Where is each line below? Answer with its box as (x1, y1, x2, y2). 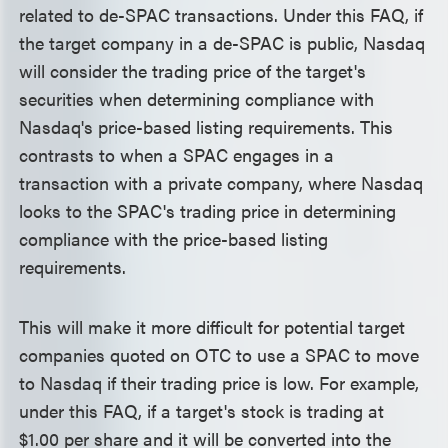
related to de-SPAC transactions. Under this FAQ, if (19, 2, 424, 27)
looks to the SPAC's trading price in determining (19, 198, 397, 223)
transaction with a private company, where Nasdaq (19, 170, 424, 195)
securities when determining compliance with (19, 86, 375, 111)
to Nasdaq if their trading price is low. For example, (19, 370, 420, 395)
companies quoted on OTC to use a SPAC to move (19, 342, 420, 367)
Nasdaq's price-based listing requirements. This (19, 114, 394, 139)
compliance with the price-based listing (19, 226, 329, 251)
